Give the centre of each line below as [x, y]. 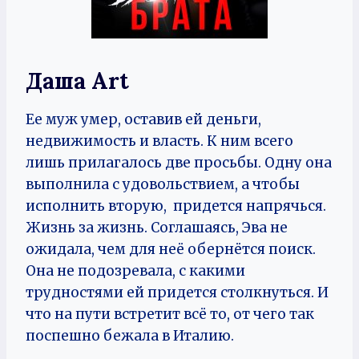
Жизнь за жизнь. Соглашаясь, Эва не [157, 228]
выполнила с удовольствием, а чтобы [163, 184]
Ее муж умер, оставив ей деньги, [143, 119]
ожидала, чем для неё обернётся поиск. [171, 249]
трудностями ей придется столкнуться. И [177, 292]
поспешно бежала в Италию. [131, 336]
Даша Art [77, 81]
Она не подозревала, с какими [135, 271]
